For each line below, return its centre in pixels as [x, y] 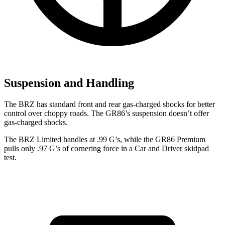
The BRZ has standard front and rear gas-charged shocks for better [109, 104]
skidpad [196, 148]
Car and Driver [158, 148]
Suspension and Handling [69, 83]
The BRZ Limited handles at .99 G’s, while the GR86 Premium [105, 139]
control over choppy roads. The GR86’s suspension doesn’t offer [106, 113]
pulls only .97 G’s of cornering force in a [69, 148]
